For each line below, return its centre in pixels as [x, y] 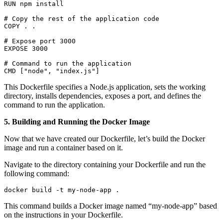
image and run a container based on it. [63, 148]
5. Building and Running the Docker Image [77, 122]
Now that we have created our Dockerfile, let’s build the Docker [105, 139]
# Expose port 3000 [40, 41]
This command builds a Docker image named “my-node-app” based [111, 206]
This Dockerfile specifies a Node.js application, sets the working [105, 87]
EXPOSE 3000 [26, 49]
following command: [37, 174]
